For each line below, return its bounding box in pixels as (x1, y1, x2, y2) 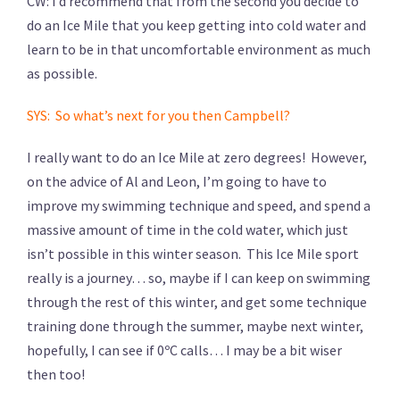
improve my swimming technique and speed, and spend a (27, 196, 371, 214)
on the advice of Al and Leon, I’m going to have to (27, 171, 327, 190)
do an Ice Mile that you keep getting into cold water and (27, 15, 366, 34)
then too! (27, 364, 85, 383)
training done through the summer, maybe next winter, (27, 316, 363, 335)
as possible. (27, 63, 97, 82)
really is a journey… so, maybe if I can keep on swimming (27, 268, 371, 287)
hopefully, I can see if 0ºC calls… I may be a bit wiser (27, 340, 342, 359)
